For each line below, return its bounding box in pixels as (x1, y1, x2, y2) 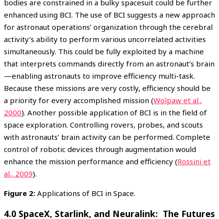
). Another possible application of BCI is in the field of (22, 107, 207, 117)
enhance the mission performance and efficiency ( (4, 156, 177, 166)
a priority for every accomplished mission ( (4, 95, 153, 105)
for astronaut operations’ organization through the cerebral (4, 22, 213, 32)
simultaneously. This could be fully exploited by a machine (4, 46, 204, 56)
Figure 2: (4, 188, 37, 198)
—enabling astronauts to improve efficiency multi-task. (4, 70, 195, 81)
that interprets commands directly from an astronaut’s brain (4, 58, 215, 68)
